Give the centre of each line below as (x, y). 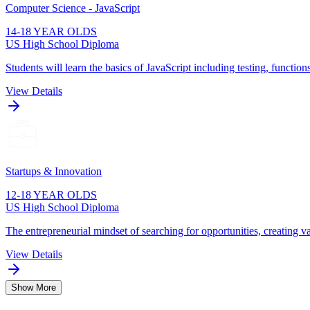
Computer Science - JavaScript (73, 8)
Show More (34, 288)
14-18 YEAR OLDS (51, 32)
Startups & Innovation (54, 172)
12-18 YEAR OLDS (51, 195)
